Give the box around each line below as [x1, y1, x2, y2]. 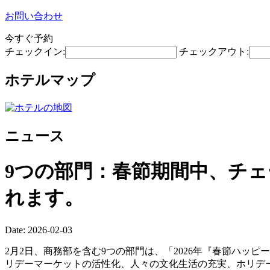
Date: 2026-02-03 [5, 224, 72, 235]
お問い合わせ [5, 11, 63, 21]
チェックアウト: [179, 46, 249, 57]
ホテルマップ [5, 72, 95, 88]
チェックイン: [5, 46, 65, 57]
